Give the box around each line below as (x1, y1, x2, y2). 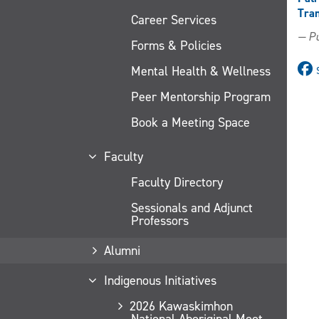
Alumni (103, 241, 140, 259)
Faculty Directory (131, 173, 223, 191)
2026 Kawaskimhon (129, 297, 233, 315)
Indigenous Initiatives (103, 271, 216, 289)
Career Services (131, 11, 216, 28)
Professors (131, 211, 189, 229)
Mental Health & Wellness (131, 62, 271, 80)
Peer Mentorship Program (131, 88, 271, 105)
